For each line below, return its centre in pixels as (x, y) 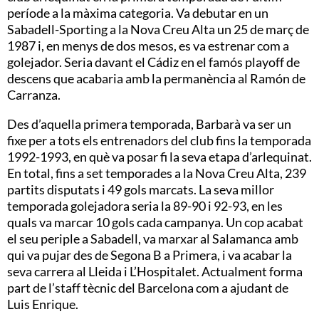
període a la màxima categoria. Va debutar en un (138, 12)
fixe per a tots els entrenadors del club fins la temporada (159, 140)
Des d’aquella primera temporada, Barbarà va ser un (149, 124)
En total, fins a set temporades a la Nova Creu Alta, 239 (157, 173)
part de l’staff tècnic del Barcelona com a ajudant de (148, 287)
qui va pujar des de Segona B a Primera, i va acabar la (150, 255)
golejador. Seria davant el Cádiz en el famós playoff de (153, 62)
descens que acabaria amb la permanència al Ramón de (156, 78)
